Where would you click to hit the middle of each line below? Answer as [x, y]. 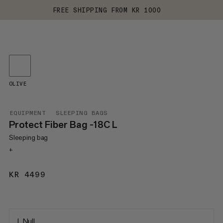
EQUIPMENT [28, 113]
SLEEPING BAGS [82, 113]
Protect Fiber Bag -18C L [63, 124]
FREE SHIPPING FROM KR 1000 [107, 10]
